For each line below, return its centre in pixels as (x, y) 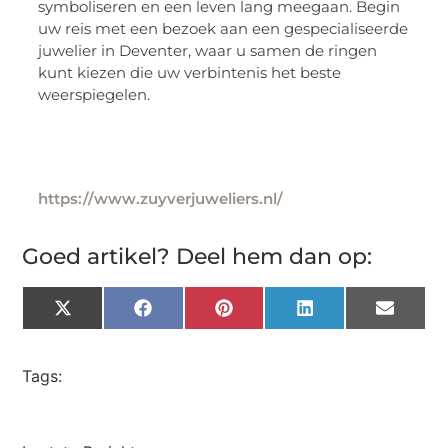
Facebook (194, 315)
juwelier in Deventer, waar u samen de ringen (208, 50)
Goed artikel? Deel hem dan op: (197, 256)
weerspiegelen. (94, 94)
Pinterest (272, 315)
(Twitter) (107, 332)
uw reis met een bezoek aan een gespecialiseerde (223, 28)
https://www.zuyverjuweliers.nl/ (161, 198)
